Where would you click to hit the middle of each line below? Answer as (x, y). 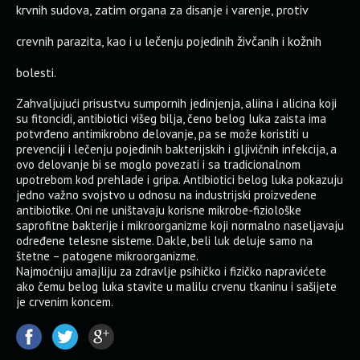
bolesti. (36, 72)
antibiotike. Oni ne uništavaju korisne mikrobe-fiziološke (159, 210)
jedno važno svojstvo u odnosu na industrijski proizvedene (166, 195)
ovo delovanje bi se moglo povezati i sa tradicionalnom (158, 164)
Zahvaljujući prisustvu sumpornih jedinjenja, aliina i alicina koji (176, 103)
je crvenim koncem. (65, 302)
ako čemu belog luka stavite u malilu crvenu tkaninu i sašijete (176, 286)
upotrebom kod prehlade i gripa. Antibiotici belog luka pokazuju (180, 180)
